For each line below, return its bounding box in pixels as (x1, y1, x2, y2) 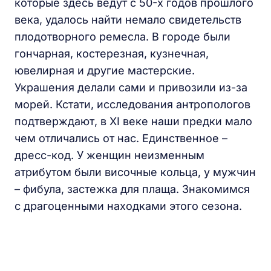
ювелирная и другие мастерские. (15, 64, 195, 77)
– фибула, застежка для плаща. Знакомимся (15, 183, 250, 196)
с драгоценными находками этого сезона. (15, 200, 242, 213)
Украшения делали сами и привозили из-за (15, 81, 247, 94)
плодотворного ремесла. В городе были (15, 30, 230, 44)
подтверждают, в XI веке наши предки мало (15, 115, 252, 128)
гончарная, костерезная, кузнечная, (15, 47, 209, 60)
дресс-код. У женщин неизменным (15, 149, 204, 162)
